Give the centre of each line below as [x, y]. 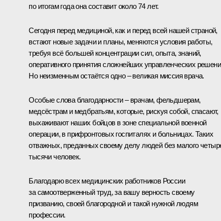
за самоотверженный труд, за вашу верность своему [112, 192]
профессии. [47, 215]
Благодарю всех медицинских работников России [107, 181]
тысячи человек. [55, 157]
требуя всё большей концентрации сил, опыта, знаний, [115, 53]
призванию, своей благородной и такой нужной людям [113, 204]
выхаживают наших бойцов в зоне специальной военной [118, 123]
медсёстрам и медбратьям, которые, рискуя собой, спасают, [124, 111]
